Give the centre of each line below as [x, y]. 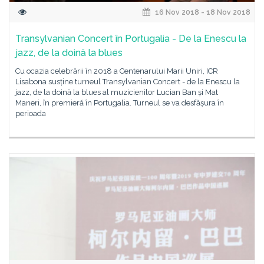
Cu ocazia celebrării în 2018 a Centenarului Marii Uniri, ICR [117, 71]
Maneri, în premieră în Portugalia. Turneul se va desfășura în [120, 103]
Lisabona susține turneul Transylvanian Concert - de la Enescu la [128, 82]
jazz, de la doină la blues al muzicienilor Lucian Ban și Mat [117, 92]
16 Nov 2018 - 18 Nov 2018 [202, 12]
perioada [31, 113]
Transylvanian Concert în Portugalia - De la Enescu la [131, 39]
